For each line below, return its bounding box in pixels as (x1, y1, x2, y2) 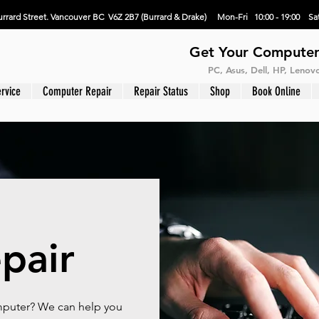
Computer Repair (43, 84, 112, 98)
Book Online (252, 84, 300, 98)
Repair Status (134, 84, 188, 98)
